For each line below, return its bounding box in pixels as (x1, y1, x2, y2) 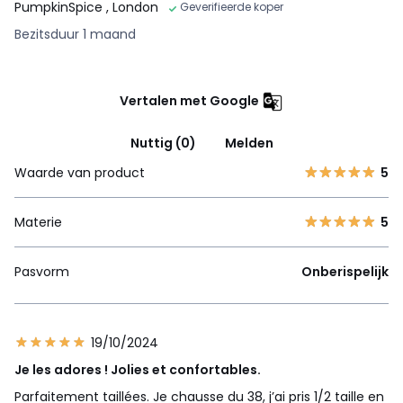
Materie (14, 213, 62, 232)
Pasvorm (14, 263, 69, 282)
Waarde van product (14, 164, 145, 183)
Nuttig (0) (130, 134, 196, 153)
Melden (224, 134, 273, 153)
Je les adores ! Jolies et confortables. (14, 361, 261, 380)
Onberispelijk (301, 263, 389, 282)
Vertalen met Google (120, 92, 259, 111)
